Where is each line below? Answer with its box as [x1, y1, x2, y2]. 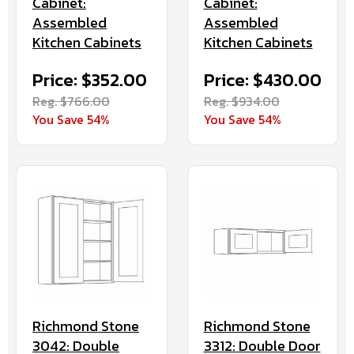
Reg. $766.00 [32, 91, 110, 111]
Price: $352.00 [32, 66, 147, 93]
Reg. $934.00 [203, 92, 280, 111]
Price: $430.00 [203, 67, 322, 94]
